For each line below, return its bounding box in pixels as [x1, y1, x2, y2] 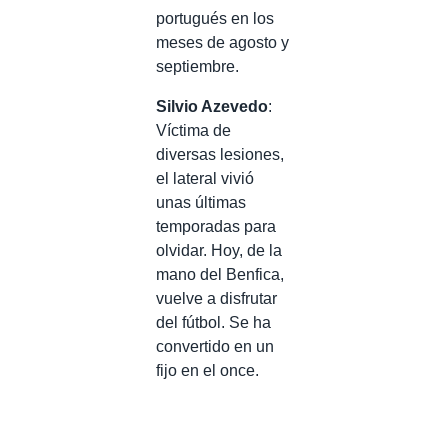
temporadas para [156, 217, 276, 235]
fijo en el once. [156, 361, 259, 379]
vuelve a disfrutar [156, 289, 277, 307]
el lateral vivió [156, 169, 254, 187]
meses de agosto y [156, 33, 289, 51]
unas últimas [156, 193, 246, 211]
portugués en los [156, 9, 274, 27]
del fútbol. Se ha [156, 313, 271, 331]
